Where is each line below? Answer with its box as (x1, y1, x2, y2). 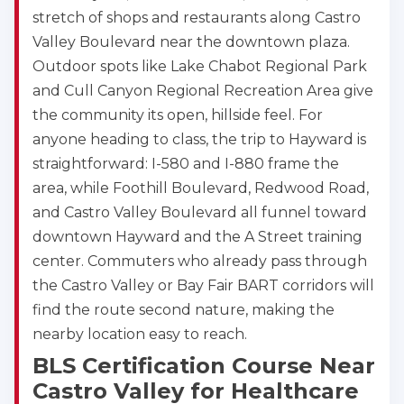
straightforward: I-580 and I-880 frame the (32, 155, 339, 173)
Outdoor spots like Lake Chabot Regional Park (32, 58, 367, 76)
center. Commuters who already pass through (32, 252, 367, 271)
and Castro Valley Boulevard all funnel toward (32, 204, 367, 222)
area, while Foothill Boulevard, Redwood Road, (32, 179, 369, 197)
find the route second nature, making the (32, 301, 335, 319)
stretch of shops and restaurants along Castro (32, 9, 361, 27)
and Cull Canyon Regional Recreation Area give (32, 82, 373, 100)
